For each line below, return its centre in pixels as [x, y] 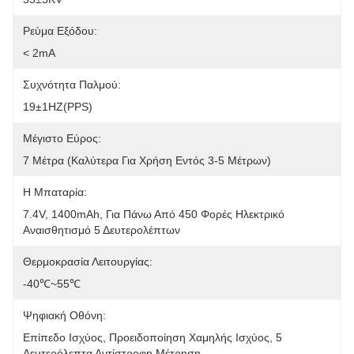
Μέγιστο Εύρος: [62, 138]
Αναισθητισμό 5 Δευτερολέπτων [102, 230]
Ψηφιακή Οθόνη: [64, 315]
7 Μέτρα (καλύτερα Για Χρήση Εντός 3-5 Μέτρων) [147, 160]
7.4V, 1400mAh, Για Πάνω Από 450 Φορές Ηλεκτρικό [154, 214]
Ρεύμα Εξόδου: [60, 31]
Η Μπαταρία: [55, 192]
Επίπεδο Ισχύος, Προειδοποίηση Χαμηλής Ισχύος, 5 [153, 337]
